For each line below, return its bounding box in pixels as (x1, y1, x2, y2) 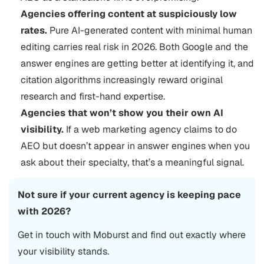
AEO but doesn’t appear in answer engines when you (21, 140, 250, 152)
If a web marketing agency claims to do (64, 123, 237, 136)
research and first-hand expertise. (21, 90, 165, 103)
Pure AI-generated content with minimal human (47, 24, 252, 37)
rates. (21, 24, 47, 37)
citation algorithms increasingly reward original (21, 74, 223, 86)
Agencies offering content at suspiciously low (21, 8, 237, 20)
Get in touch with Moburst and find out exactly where (18, 229, 246, 241)
